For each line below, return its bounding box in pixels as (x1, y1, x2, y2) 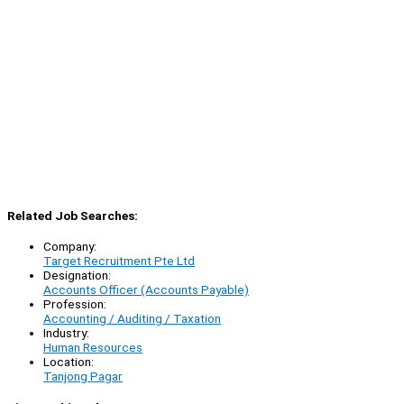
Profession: (43, 297, 106, 312)
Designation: (43, 268, 111, 283)
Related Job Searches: (7, 208, 138, 224)
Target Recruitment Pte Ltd (43, 253, 195, 269)
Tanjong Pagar (43, 369, 123, 384)
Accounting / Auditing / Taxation (43, 311, 221, 326)
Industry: (43, 326, 89, 341)
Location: (43, 354, 94, 370)
